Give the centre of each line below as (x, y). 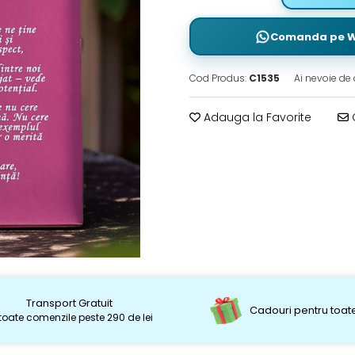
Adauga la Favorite (256, 117)
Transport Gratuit (69, 303)
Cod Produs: (218, 78)
